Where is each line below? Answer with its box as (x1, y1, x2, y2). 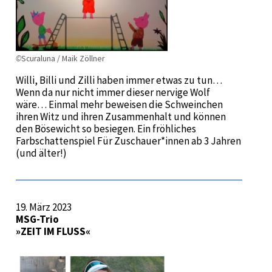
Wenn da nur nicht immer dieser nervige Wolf (15, 85, 210, 99)
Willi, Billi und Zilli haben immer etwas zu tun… (15, 73, 222, 87)
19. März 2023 (15, 200, 72, 214)
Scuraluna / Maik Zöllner (21, 53, 104, 64)
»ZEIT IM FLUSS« (15, 224, 90, 238)
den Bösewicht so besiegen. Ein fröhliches (15, 121, 196, 135)
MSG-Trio (15, 212, 59, 226)
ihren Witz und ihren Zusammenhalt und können (15, 109, 226, 123)
